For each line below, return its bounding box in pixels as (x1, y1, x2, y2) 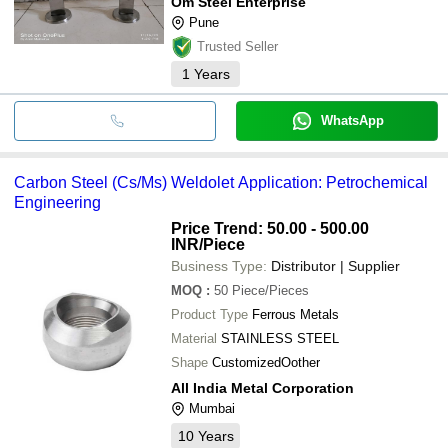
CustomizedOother (212, 354, 320, 370)
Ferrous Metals (252, 306, 339, 322)
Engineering (14, 193, 101, 211)
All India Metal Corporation (171, 379, 354, 396)
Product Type (171, 306, 248, 322)
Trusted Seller (197, 38, 278, 54)
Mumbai (189, 400, 235, 416)
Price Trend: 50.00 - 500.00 (171, 219, 369, 237)
